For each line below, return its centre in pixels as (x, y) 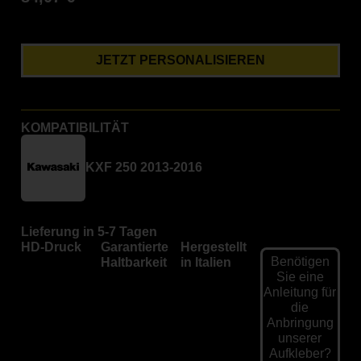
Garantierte (135, 247)
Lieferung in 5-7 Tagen (89, 231)
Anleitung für (300, 292)
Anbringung (300, 322)
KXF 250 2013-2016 (144, 168)
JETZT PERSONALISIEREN (180, 60)
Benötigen (300, 261)
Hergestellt (213, 247)
